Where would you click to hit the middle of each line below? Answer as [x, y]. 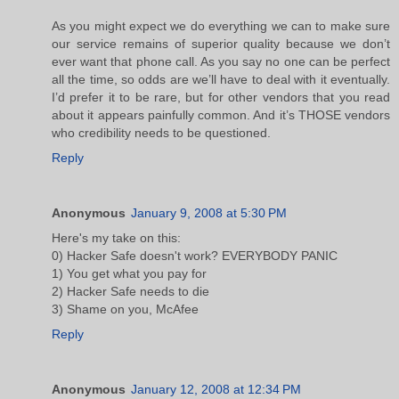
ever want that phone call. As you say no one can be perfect [221, 61]
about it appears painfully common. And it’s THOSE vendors [221, 114]
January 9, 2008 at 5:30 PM [209, 212]
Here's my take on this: [116, 237]
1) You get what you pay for [129, 273]
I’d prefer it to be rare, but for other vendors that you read [221, 97]
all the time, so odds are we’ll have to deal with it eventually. [221, 79]
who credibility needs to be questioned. [161, 132]
